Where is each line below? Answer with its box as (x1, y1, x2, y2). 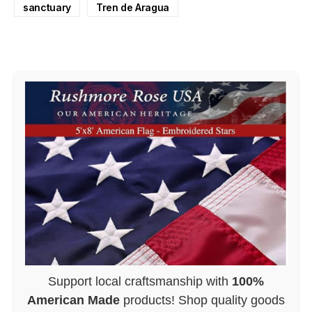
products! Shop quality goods (120, 292, 285, 307)
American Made (27, 292, 120, 307)
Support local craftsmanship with (48, 274, 232, 288)
